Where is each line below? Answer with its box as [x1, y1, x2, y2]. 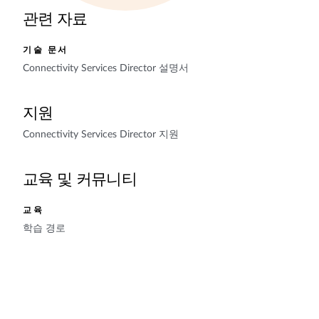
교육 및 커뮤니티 [23, 172, 137, 187]
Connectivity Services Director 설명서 [23, 63, 189, 73]
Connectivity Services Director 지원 [23, 130, 179, 140]
